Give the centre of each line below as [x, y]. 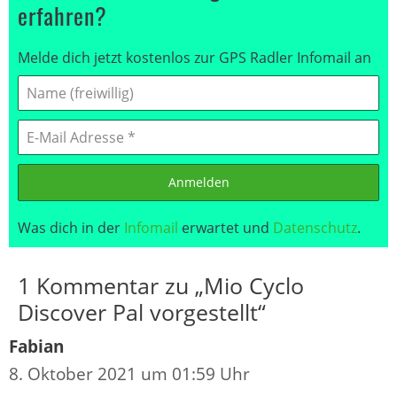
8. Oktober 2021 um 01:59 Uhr [129, 374]
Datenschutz [315, 227]
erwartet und [226, 227]
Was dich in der [71, 227]
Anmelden [198, 182]
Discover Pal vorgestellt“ [142, 312]
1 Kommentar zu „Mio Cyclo [161, 286]
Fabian [36, 347]
